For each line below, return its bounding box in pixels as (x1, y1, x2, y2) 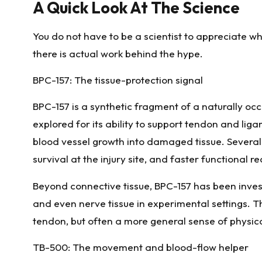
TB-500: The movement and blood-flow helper (33, 241, 249, 254)
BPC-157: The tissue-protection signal (33, 74, 203, 86)
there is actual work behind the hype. (33, 47, 203, 60)
